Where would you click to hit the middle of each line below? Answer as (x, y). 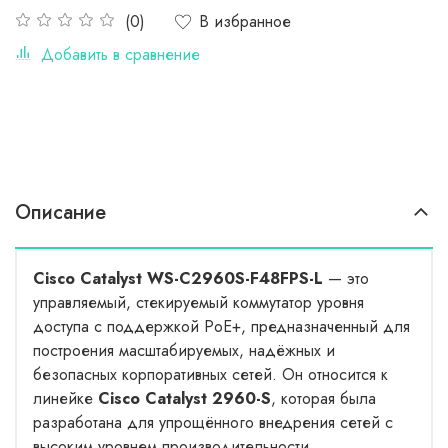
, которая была (323, 398)
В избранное (245, 21)
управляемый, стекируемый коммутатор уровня (198, 302)
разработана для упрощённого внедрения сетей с (213, 422)
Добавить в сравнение (120, 54)
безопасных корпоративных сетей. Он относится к (210, 374)
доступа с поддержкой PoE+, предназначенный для (221, 326)
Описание (60, 212)
